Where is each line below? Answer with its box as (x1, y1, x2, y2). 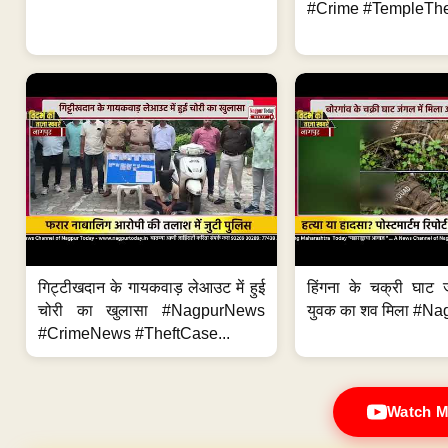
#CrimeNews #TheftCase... (38, 324, 230, 342)
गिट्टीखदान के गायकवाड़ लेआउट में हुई (38, 278, 265, 296)
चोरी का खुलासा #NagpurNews (38, 301, 265, 319)
